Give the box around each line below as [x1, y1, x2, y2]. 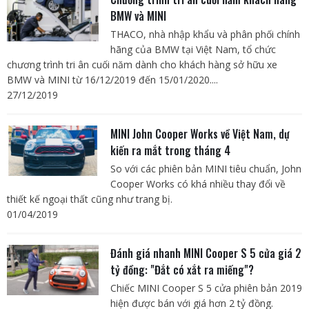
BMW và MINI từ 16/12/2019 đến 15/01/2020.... [7, 72, 218, 86]
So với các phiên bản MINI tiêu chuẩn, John [110, 161, 301, 175]
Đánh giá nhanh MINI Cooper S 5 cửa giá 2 [110, 244, 301, 261]
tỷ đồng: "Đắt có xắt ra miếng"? [110, 261, 254, 278]
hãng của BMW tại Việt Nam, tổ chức [110, 42, 276, 56]
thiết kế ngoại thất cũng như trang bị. [7, 192, 172, 206]
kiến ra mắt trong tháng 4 [110, 141, 230, 159]
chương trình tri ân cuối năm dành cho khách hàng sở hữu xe [7, 57, 277, 71]
